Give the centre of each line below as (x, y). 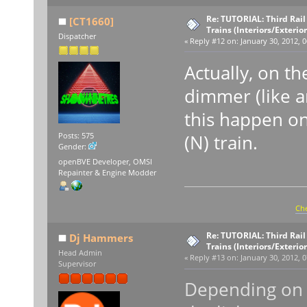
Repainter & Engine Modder (107, 172)
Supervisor (77, 264)
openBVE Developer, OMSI (105, 161)
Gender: (73, 147)
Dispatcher (77, 36)
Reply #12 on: (214, 41)
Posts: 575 (76, 136)
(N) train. (221, 142)
